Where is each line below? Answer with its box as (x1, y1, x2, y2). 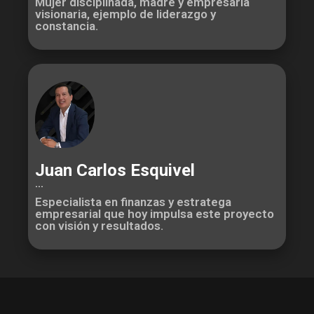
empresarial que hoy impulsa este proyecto (35, 207, 274, 221)
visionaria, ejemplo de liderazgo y (35, 7, 216, 22)
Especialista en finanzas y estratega (35, 195, 231, 210)
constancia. (35, 19, 98, 34)
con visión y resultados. (35, 219, 163, 233)
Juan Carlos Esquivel (35, 161, 195, 181)
